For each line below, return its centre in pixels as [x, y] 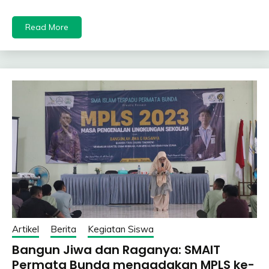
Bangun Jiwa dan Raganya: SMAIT [116, 249]
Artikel [26, 229]
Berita [63, 229]
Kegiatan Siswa [121, 229]
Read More [47, 27]
